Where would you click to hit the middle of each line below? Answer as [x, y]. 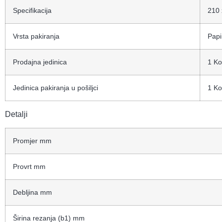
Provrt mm [29, 166]
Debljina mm [32, 192]
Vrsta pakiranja [36, 36]
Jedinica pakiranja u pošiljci [55, 88]
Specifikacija [32, 11]
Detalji [16, 114]
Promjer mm [32, 140]
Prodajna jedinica [40, 62]
